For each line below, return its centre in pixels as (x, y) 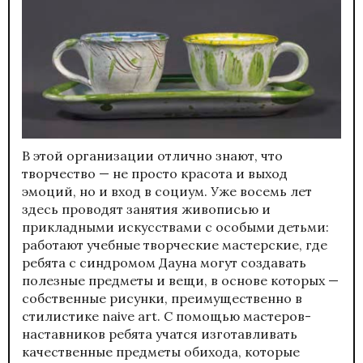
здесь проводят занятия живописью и (146, 209)
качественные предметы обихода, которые (161, 351)
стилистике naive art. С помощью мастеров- (167, 316)
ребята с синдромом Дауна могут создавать (164, 262)
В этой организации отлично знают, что (152, 155)
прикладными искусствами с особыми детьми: (175, 226)
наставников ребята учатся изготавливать (160, 333)
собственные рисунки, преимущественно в (162, 298)
